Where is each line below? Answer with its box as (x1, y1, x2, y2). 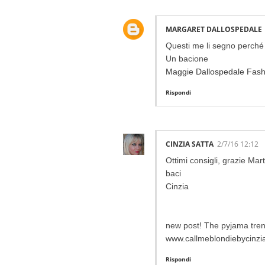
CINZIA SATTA (166, 139, 214, 150)
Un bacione (166, 53, 208, 63)
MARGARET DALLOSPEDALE (166, 24, 262, 34)
